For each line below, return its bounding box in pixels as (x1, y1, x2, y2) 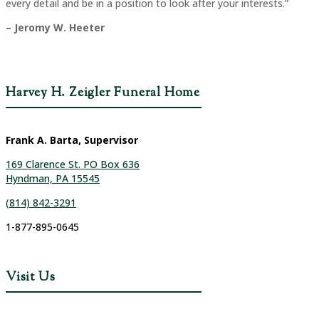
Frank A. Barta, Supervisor (6, 133, 138, 147)
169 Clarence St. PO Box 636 (6, 157, 140, 172)
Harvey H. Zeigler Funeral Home (6, 84, 200, 103)
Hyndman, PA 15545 (6, 172, 100, 186)
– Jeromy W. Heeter (6, 21, 105, 35)
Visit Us (6, 268, 56, 288)
